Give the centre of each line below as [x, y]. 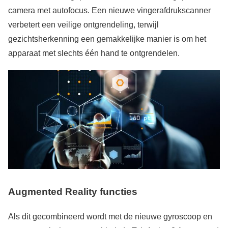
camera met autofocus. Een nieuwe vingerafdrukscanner [109, 11]
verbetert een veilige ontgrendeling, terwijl [83, 25]
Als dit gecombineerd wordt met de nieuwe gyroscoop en [110, 216]
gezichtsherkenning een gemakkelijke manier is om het [107, 39]
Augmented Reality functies [73, 192]
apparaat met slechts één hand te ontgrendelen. [94, 53]
